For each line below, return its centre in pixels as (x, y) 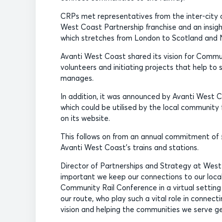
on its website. (85, 118)
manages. (77, 78)
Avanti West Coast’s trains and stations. (130, 148)
